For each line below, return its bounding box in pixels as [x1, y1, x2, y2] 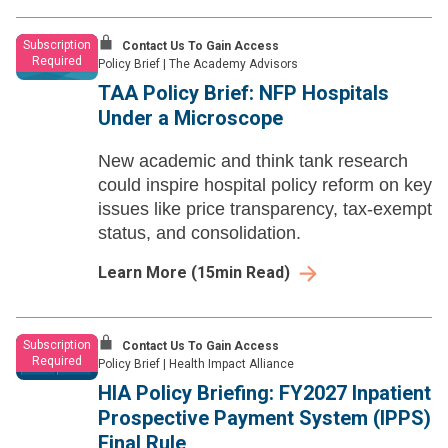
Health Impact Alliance [169, 357, 294, 372]
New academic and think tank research [98, 151, 408, 172]
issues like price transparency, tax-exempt [98, 199, 432, 220]
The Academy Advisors [169, 57, 298, 72]
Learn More [98, 263, 187, 283]
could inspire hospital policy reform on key [98, 175, 432, 196]
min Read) [215, 263, 290, 283]
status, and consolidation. [98, 223, 301, 244]
